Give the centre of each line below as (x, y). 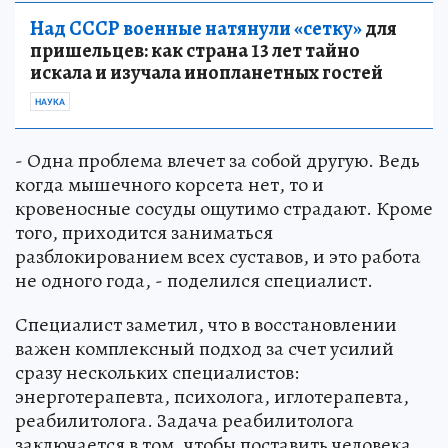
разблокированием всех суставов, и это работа (218, 256)
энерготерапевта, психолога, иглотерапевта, (212, 396)
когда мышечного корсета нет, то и (169, 184)
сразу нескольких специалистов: (157, 372)
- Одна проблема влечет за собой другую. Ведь (217, 160)
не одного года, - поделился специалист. (194, 280)
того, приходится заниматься (144, 232)
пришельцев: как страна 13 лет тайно (195, 50)
